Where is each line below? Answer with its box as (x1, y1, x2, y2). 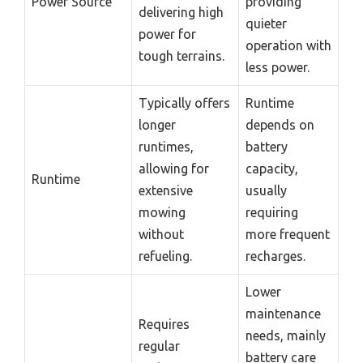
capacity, (246, 161, 298, 177)
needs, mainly (246, 328, 326, 344)
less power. (246, 60, 310, 75)
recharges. (246, 249, 305, 264)
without (139, 227, 184, 242)
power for (139, 27, 196, 42)
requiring (246, 205, 298, 220)
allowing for (139, 161, 209, 177)
